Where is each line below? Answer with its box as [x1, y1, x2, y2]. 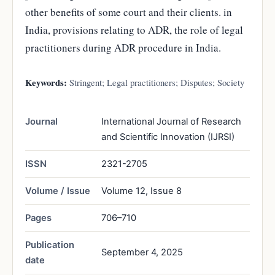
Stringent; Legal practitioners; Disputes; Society [67, 76, 244, 88]
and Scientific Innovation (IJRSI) [101, 131, 234, 142]
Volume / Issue [25, 185, 90, 196]
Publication [25, 239, 74, 250]
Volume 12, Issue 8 [101, 185, 182, 196]
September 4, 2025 [101, 246, 183, 258]
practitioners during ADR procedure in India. [25, 40, 221, 55]
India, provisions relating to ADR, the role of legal [25, 22, 243, 37]
